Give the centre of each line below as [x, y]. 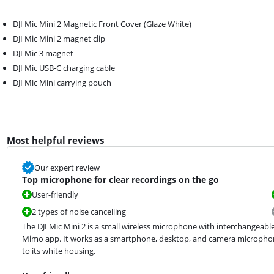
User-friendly [55, 194]
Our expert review [67, 167]
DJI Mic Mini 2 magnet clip [59, 38]
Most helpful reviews [55, 140]
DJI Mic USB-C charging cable [64, 68]
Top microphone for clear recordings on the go [120, 179]
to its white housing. [58, 250]
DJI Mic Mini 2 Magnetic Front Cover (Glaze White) [102, 24]
